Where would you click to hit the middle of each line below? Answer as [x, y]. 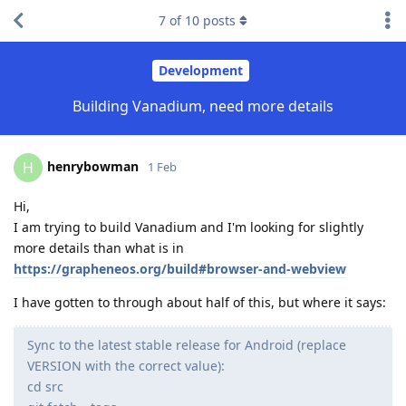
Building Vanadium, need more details [203, 106]
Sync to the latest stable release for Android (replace [187, 344]
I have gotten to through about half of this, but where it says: [200, 302]
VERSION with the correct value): [126, 365]
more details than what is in [99, 247]
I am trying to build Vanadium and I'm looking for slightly [188, 227]
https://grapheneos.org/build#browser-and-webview [180, 268]
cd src [45, 386]
